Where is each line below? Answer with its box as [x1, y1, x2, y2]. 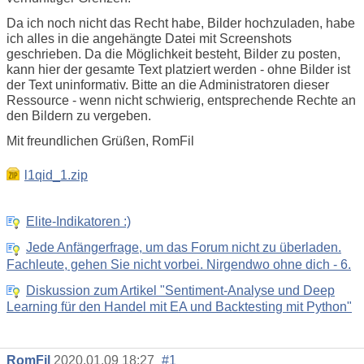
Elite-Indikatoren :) [26, 214, 131, 229]
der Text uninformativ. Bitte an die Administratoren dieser [6, 78, 329, 92]
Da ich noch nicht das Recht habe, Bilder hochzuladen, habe [6, 16, 355, 30]
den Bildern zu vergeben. [6, 109, 151, 123]
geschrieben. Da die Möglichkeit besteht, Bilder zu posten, [6, 47, 340, 61]
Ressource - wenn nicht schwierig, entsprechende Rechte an [6, 93, 356, 107]
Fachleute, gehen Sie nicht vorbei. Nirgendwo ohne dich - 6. [6, 257, 351, 271]
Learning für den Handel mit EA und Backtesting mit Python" [6, 300, 352, 314]
